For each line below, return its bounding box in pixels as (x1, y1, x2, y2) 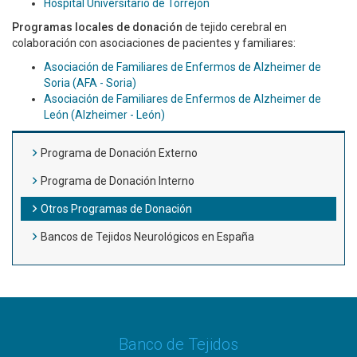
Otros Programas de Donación (41, 202, 192, 215)
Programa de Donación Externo (41, 147, 198, 159)
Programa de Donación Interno (41, 175, 194, 187)
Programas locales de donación (12, 21, 182, 33)
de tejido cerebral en (182, 21, 287, 33)
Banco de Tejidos (119, 335, 238, 354)
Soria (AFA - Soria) (44, 76, 136, 89)
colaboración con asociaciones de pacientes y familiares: (12, 37, 296, 49)
